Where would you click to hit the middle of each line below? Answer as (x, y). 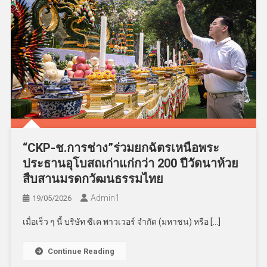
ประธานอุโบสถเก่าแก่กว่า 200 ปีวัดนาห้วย (130, 164)
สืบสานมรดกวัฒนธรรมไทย (93, 179)
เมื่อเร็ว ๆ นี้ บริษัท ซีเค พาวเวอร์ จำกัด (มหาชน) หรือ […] (121, 222)
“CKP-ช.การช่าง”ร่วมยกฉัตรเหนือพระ (121, 148)
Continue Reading (81, 252)
